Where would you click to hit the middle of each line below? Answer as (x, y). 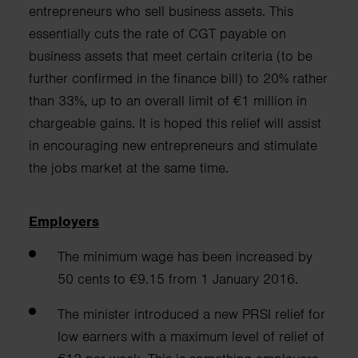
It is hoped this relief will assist (230, 123)
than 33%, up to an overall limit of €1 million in (168, 100)
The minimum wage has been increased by (185, 256)
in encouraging (76, 145)
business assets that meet (107, 56)
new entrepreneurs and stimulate (220, 145)
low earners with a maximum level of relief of (191, 336)
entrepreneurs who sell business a (130, 11)
